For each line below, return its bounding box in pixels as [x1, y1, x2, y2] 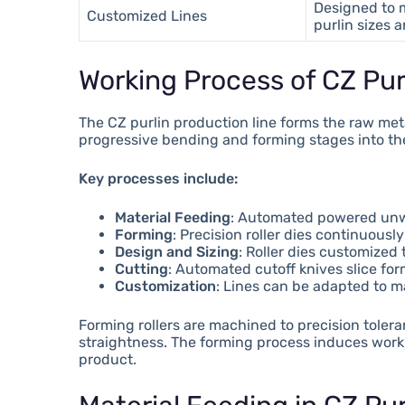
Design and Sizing [115, 242, 240, 260]
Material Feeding [115, 208, 231, 226]
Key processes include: [79, 169, 239, 187]
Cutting [115, 259, 169, 278]
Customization [115, 277, 217, 295]
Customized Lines [87, 6, 208, 24]
